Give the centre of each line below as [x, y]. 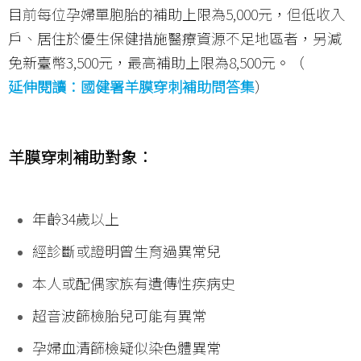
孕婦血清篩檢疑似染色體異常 [127, 348]
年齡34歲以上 [76, 219]
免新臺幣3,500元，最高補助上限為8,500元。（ [156, 62]
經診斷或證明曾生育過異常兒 [127, 251]
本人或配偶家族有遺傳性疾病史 [134, 283]
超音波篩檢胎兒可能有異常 [119, 315]
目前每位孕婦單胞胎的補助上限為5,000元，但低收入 [176, 14]
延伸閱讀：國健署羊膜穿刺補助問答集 [131, 87]
